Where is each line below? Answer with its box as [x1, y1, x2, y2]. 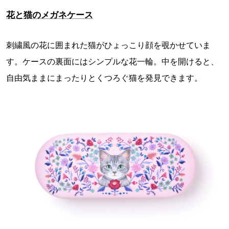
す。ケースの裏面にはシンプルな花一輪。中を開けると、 [6, 56, 219, 66]
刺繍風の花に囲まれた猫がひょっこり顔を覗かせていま [6, 39, 211, 50]
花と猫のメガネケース [6, 9, 93, 20]
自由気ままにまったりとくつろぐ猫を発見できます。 [6, 72, 202, 83]
